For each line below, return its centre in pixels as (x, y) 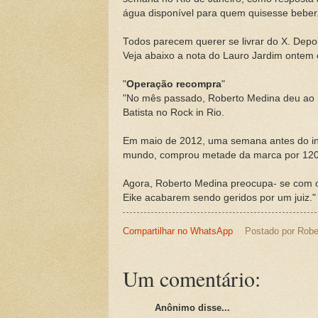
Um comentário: (192, 279)
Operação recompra (174, 84)
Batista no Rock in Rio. (174, 112)
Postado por (271, 231)
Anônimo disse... (192, 308)
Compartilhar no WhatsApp (178, 231)
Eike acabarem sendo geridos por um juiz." (219, 197)
